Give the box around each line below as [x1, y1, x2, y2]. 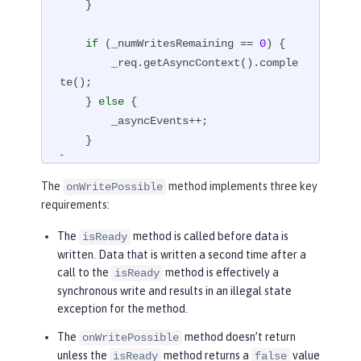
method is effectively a [163, 266, 279, 280]
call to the [57, 266, 111, 280]
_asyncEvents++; [60, 114, 112, 127]
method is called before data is [131, 230, 288, 243]
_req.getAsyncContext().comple [60, 56, 112, 69]
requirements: [41, 198, 110, 212]
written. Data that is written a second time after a [57, 248, 306, 262]
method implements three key [166, 180, 317, 193]
